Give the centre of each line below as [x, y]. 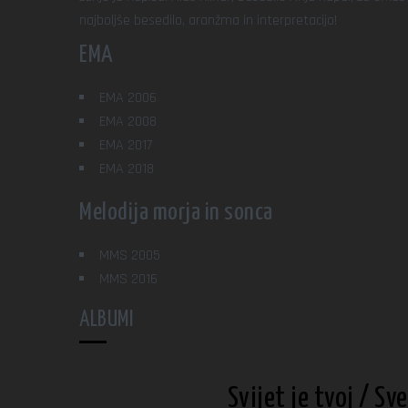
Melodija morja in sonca [176, 213]
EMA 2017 [126, 145]
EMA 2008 [128, 122]
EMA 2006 [128, 98]
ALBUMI [106, 320]
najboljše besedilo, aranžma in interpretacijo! [208, 20]
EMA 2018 [127, 169]
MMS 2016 [128, 279]
